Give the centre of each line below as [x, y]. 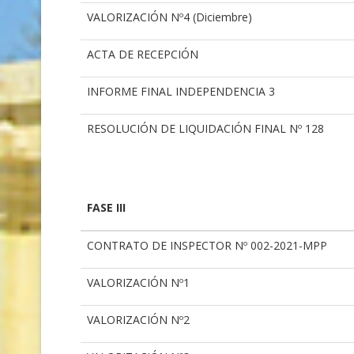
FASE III [106, 208]
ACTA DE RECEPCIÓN [143, 55]
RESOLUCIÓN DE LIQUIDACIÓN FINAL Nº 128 [205, 129]
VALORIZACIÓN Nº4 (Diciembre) [169, 17]
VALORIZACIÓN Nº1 [138, 283]
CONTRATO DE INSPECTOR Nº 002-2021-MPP [209, 246]
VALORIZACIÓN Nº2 [138, 320]
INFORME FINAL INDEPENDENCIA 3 [181, 92]
